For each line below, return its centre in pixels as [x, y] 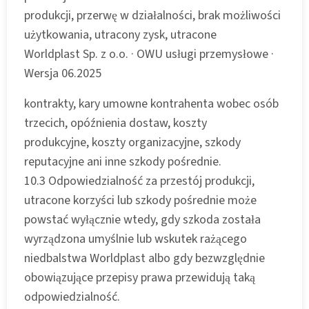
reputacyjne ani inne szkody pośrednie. [123, 161]
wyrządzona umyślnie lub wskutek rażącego [136, 239]
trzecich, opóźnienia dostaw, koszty [116, 123]
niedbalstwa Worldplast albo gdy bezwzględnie [144, 258]
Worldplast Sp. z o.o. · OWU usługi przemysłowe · [149, 54]
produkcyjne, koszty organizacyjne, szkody [132, 142]
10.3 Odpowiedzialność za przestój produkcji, [139, 181]
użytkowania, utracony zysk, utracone [120, 34]
